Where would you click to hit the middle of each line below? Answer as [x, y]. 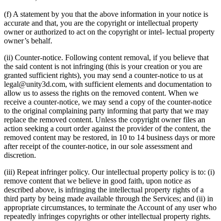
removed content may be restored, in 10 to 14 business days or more [110, 137]
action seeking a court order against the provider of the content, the [107, 128]
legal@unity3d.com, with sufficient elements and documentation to [108, 84]
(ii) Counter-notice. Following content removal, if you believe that [106, 57]
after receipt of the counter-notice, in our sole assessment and [98, 146]
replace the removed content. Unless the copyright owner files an [105, 119]
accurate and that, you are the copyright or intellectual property [101, 23]
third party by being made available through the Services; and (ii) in [109, 198]
